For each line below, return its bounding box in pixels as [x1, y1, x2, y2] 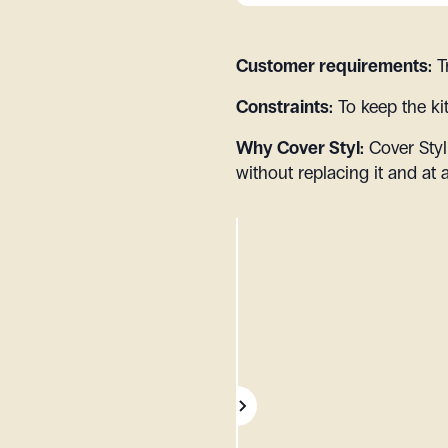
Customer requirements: [235, 55, 432, 77]
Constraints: [235, 96, 333, 118]
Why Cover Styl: [235, 137, 364, 159]
